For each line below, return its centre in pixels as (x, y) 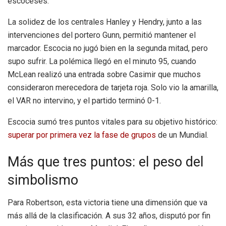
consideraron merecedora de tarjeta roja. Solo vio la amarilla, (113, 87)
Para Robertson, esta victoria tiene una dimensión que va (107, 202)
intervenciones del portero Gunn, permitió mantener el (102, 35)
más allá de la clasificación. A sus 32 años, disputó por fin (109, 215)
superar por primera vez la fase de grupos (82, 135)
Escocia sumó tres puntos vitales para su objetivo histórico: (112, 122)
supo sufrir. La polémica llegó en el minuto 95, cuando (102, 61)
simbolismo (43, 180)
